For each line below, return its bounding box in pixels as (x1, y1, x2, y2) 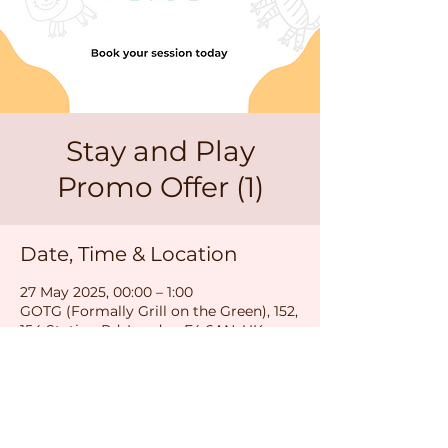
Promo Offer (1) (56, 170, 264, 204)
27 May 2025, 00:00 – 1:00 (20, 283, 193, 301)
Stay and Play (65, 134, 255, 168)
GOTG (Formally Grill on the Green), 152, (20, 302, 298, 320)
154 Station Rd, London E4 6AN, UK (20, 321, 263, 339)
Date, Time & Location (20, 242, 238, 266)
